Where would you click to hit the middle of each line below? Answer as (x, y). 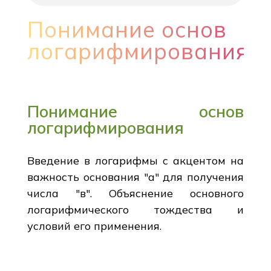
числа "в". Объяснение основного (135, 193)
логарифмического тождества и (135, 209)
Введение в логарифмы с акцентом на (135, 160)
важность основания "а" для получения (135, 177)
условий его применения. (94, 226)
